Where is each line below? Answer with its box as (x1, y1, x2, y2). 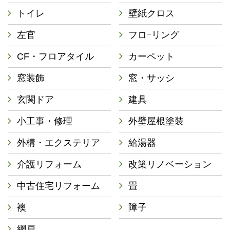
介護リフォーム (17, 159, 82, 169)
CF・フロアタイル (17, 51, 94, 62)
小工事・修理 (17, 116, 72, 126)
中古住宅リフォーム (17, 181, 100, 191)
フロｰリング (128, 30, 180, 40)
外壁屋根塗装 (128, 116, 184, 126)
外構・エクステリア (17, 138, 100, 148)
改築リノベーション (128, 159, 212, 169)
